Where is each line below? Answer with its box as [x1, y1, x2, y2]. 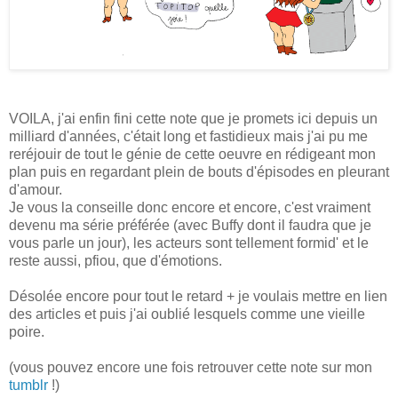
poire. [9, 323, 44, 339]
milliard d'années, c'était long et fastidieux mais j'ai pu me [9, 128, 368, 144]
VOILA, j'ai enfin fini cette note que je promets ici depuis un [9, 110, 378, 126]
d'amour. [9, 181, 62, 197]
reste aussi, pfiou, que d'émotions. [9, 252, 222, 268]
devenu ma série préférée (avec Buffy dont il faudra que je [9, 217, 371, 233]
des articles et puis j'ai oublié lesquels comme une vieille [9, 306, 365, 322]
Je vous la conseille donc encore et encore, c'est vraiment [9, 199, 370, 215]
